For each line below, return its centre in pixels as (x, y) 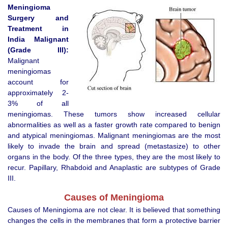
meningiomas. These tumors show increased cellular (114, 114)
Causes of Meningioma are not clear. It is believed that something (114, 210)
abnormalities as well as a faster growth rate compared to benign (114, 124)
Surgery (21, 18)
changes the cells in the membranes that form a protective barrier (114, 221)
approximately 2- (38, 92)
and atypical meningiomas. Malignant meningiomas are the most (114, 135)
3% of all (38, 103)
